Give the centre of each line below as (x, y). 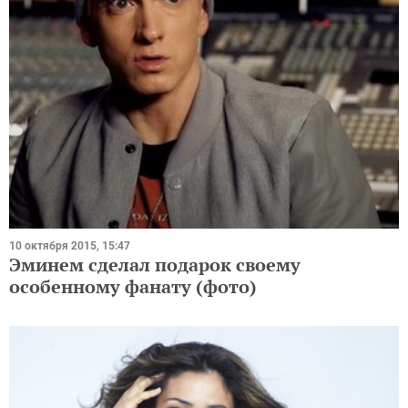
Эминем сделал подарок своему (155, 265)
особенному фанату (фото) (133, 287)
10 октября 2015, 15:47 (70, 246)
